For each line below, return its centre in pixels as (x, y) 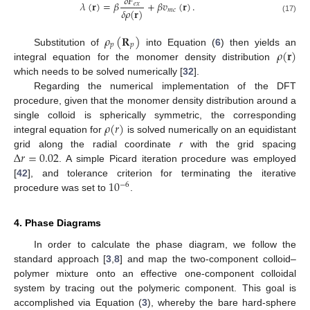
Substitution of (69, 42)
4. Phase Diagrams (57, 223)
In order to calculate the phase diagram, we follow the (165, 245)
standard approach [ (60, 259)
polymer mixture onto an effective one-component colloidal (155, 274)
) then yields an (258, 42)
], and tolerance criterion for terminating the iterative (162, 173)
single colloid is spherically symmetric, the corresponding (155, 115)
